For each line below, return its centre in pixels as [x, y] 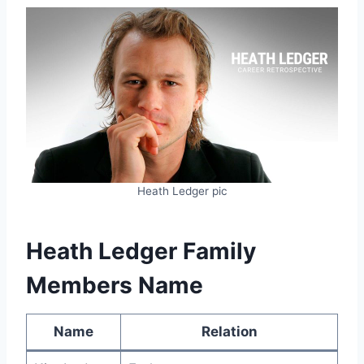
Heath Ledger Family [141, 251]
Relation [229, 332]
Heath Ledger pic [182, 191]
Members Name [115, 286]
